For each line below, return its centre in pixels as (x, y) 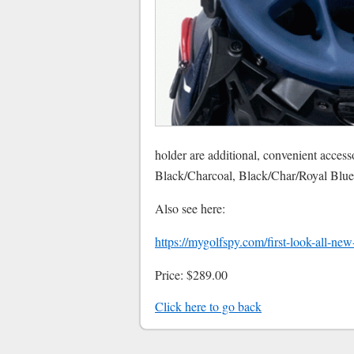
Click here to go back (208, 306)
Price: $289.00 (191, 275)
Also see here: (190, 208)
